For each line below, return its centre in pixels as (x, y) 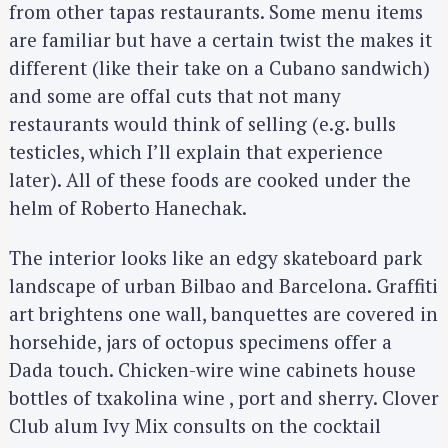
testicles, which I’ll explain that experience (196, 151)
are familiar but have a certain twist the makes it (220, 39)
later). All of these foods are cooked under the (210, 179)
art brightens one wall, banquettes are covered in (223, 314)
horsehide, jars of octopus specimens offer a (200, 342)
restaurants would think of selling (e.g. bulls (202, 123)
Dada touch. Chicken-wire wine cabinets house (212, 370)
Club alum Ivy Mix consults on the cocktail (195, 426)
